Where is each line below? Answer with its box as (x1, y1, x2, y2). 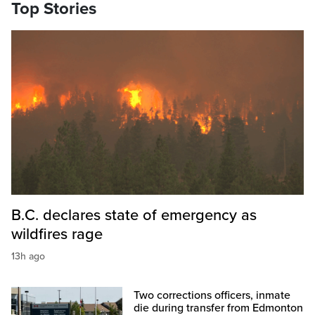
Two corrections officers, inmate (134, 288, 291, 303)
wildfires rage (11, 225, 103, 244)
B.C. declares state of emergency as (11, 206, 257, 225)
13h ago (11, 250, 45, 263)
